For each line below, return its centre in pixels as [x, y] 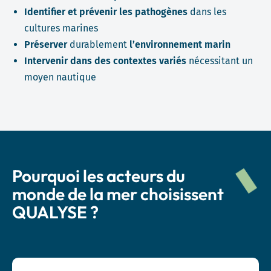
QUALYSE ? [55, 212]
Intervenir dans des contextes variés [105, 61]
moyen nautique [60, 77]
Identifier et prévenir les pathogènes [106, 12]
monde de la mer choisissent [118, 194]
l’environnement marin [179, 44]
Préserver [46, 44]
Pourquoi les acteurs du [99, 176]
